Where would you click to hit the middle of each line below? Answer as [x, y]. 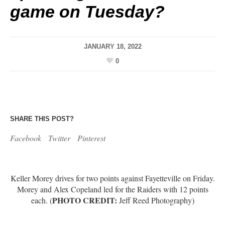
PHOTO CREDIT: [84, 200]
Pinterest [91, 138]
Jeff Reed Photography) [155, 200]
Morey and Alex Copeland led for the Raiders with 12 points [113, 189]
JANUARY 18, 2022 [113, 47]
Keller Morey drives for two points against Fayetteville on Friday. [113, 178]
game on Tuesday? [87, 12]
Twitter [59, 138]
